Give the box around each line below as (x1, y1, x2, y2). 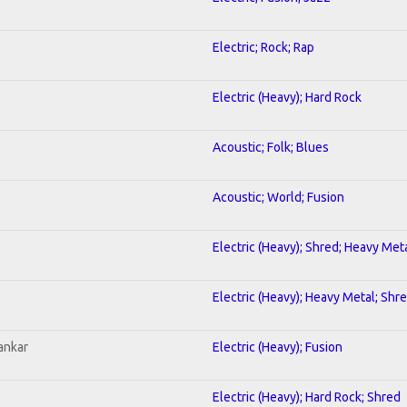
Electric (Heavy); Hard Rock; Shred (213, 389, 401, 404)
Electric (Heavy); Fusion (213, 339, 342, 354)
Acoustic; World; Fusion (213, 189, 344, 204)
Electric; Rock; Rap (213, 39, 314, 55)
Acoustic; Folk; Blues (213, 139, 329, 154)
